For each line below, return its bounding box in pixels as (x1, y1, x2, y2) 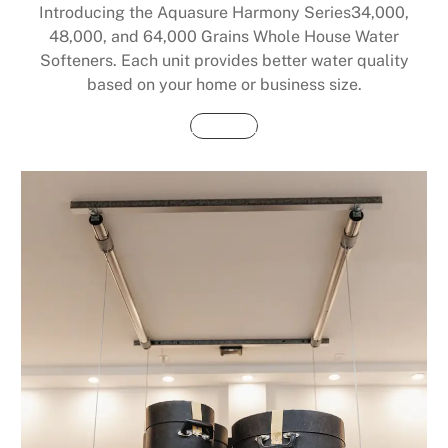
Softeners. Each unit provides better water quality (39, 51, 409, 71)
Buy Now (191, 116, 257, 136)
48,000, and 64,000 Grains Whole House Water (49, 27, 399, 47)
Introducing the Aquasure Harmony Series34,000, (39, 3, 409, 23)
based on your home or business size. (86, 75, 362, 95)
